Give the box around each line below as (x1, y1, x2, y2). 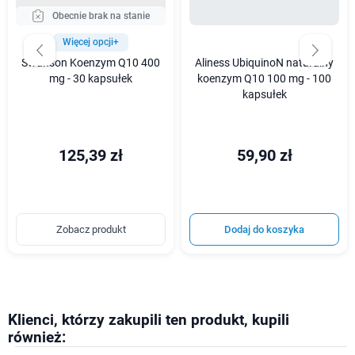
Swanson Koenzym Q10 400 (21, 55, 160, 70)
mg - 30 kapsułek (49, 71, 132, 86)
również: (8, 328, 66, 346)
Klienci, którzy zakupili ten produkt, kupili (8, 311, 289, 329)
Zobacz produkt (55, 223, 126, 235)
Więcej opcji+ (63, 36, 119, 48)
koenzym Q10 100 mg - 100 (197, 71, 331, 86)
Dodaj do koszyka (224, 223, 304, 235)
